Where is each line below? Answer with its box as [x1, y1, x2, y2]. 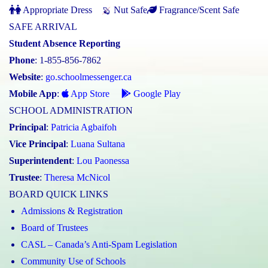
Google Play [131, 89, 181, 99]
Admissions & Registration [21, 206, 123, 217]
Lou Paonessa [77, 156, 129, 166]
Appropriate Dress [21, 5, 92, 16]
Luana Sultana [71, 139, 125, 150]
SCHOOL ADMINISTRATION [9, 105, 133, 116]
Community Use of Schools [21, 256, 126, 267]
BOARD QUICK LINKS [9, 189, 108, 200]
